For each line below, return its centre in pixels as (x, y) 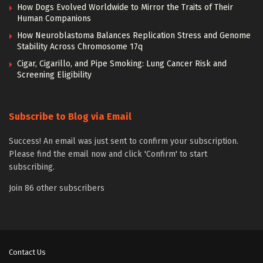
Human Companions (54, 19)
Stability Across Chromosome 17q (80, 47)
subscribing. (32, 167)
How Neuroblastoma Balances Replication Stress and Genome (134, 36)
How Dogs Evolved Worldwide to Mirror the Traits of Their (125, 8)
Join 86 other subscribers (57, 188)
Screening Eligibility (54, 75)
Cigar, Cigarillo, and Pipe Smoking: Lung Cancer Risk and (122, 64)
